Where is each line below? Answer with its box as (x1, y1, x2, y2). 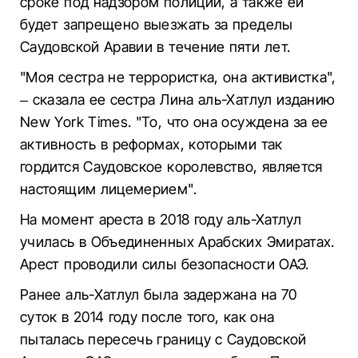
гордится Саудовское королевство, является (20, 158, 323, 175)
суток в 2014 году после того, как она (20, 308, 275, 325)
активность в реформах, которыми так (20, 136, 283, 153)
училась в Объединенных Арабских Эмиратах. (20, 233, 335, 250)
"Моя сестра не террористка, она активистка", (20, 69, 336, 86)
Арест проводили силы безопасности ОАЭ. (20, 256, 309, 272)
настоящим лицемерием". (20, 181, 197, 197)
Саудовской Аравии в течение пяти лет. (20, 38, 291, 55)
